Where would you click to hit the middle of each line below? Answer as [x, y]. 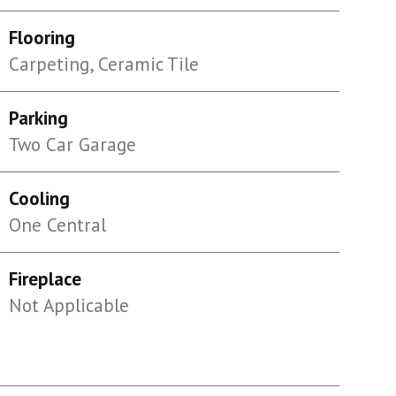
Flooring [42, 38]
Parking [38, 118]
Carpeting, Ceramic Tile [103, 64]
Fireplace [45, 279]
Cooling [39, 198]
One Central [57, 225]
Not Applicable [69, 305]
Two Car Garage [72, 145]
